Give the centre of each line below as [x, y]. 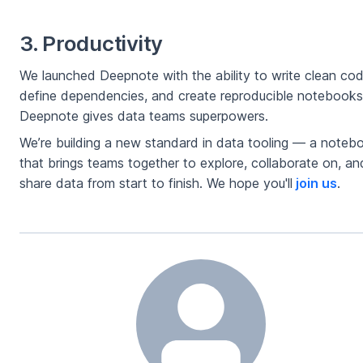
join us [316, 184]
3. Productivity [92, 44]
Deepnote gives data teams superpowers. [144, 116]
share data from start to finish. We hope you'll [156, 184]
